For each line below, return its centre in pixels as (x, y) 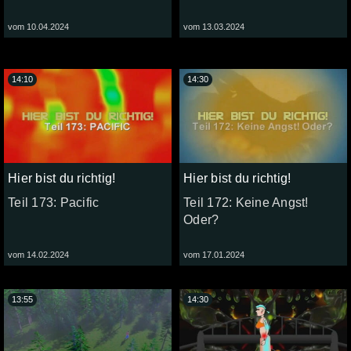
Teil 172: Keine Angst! (246, 203)
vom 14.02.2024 (38, 255)
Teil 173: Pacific (54, 203)
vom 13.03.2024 (214, 26)
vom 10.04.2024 (38, 26)
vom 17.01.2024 (214, 255)
